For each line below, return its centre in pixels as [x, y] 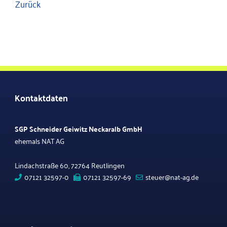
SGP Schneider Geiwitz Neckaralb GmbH [79, 129]
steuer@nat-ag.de [172, 177]
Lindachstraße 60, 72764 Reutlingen [70, 165]
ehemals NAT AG [40, 141]
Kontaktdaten [41, 97]
